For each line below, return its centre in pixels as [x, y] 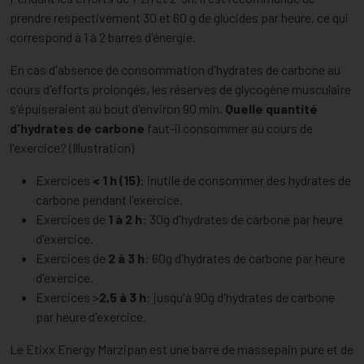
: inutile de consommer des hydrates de [245, 180]
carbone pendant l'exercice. [109, 200]
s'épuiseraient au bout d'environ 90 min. [117, 109]
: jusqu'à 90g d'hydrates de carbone [240, 297]
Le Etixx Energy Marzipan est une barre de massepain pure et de [182, 349]
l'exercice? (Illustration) [72, 148]
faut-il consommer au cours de [229, 128]
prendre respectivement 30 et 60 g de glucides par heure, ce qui [179, 18]
